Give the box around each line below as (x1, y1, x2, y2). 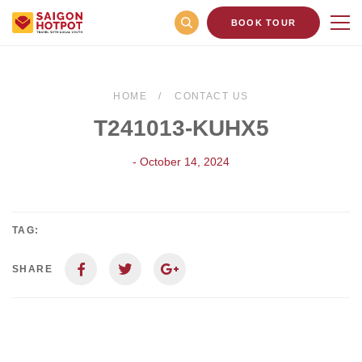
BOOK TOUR (230, 18, 297, 27)
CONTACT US (175, 90, 249, 102)
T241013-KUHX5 (93, 116, 269, 141)
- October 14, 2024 (133, 155, 229, 168)
